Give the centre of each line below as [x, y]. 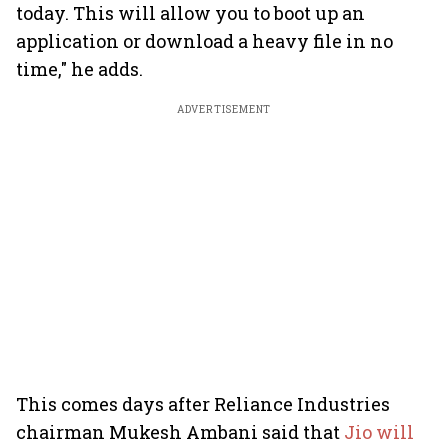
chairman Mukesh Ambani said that [180, 432]
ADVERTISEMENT [224, 109]
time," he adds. [79, 69]
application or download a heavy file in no [204, 41]
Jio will [379, 432]
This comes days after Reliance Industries [203, 404]
